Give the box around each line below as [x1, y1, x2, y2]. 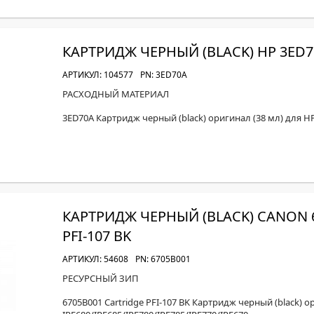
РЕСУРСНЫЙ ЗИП [62, 272, 139, 285]
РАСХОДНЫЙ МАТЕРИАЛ [62, 88, 169, 100]
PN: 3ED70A [140, 69, 187, 81]
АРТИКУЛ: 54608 [62, 253, 128, 265]
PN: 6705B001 [135, 253, 191, 265]
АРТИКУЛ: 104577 [62, 69, 133, 81]
